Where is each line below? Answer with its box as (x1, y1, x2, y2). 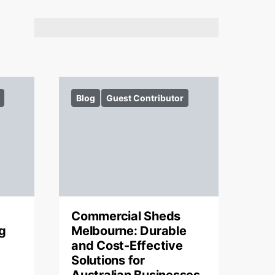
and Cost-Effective (71, 238, 183, 254)
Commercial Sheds (71, 209, 180, 224)
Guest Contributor (106, 93, 184, 104)
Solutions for (71, 253, 145, 268)
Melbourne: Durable (71, 223, 187, 239)
